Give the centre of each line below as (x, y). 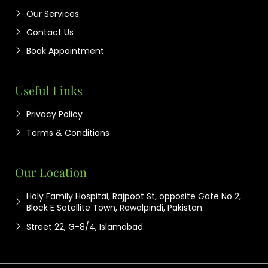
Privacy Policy (54, 115)
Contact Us (50, 33)
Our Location (51, 172)
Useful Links (49, 90)
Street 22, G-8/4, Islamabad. (85, 227)
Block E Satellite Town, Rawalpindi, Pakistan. (115, 208)
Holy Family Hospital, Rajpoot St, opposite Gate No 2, (133, 197)
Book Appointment (65, 51)
